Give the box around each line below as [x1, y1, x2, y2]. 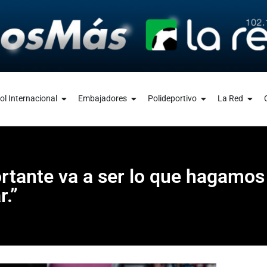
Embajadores [77, 94, 127, 104]
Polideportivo [147, 94, 197, 104]
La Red [217, 94, 243, 104]
